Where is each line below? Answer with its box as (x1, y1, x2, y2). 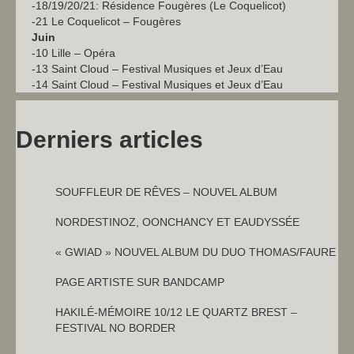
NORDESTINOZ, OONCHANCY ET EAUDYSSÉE (55, 216, 299, 228)
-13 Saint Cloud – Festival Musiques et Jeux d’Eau (32, 62, 283, 75)
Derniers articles (16, 126, 203, 153)
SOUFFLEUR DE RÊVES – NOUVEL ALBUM (55, 186, 277, 198)
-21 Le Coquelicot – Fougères (32, 15, 181, 28)
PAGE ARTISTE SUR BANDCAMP (55, 276, 224, 288)
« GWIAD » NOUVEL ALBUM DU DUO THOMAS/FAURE (55, 246, 336, 258)
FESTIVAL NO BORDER (55, 322, 175, 334)
